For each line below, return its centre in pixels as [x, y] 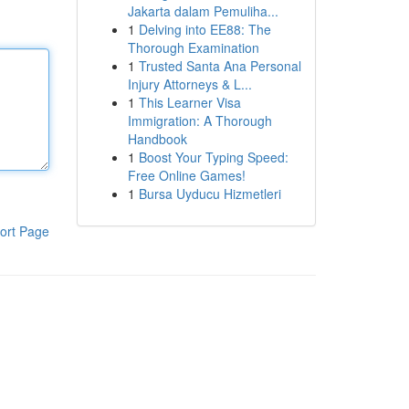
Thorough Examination [193, 47]
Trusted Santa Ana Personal [220, 66]
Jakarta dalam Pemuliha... [203, 11]
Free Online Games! [186, 175]
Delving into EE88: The [204, 29]
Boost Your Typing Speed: [213, 157]
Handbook [157, 139]
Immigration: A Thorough [199, 121]
